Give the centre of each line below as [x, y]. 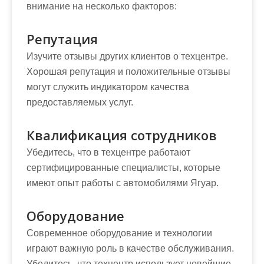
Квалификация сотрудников [122, 135]
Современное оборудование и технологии [119, 233]
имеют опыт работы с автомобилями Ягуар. [123, 183]
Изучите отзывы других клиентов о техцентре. [127, 56]
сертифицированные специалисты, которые [123, 167]
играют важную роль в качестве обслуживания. [130, 248]
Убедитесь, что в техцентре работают [108, 152]
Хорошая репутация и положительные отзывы [128, 71]
